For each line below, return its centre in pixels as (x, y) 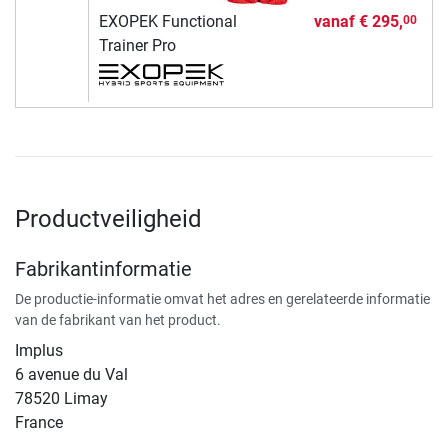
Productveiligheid (108, 219)
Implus (39, 351)
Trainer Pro (137, 46)
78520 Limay (61, 399)
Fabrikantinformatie (103, 269)
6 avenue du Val (71, 375)
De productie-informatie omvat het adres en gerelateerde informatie (222, 299)
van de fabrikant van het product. (118, 320)
